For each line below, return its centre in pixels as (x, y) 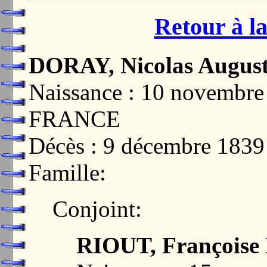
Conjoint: (97, 209)
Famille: (67, 172)
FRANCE (74, 119)
